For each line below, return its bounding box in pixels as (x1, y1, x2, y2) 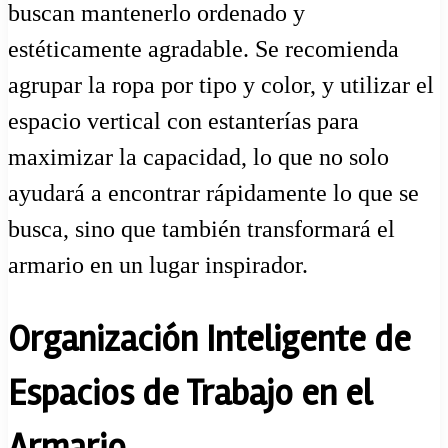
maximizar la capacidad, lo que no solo (8, 143, 389, 170)
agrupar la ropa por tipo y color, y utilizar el (8, 71, 434, 98)
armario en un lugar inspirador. (8, 251, 308, 278)
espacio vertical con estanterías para (8, 107, 359, 134)
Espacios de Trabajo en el (8, 371, 372, 416)
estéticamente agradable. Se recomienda (8, 35, 399, 62)
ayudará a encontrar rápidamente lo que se (8, 179, 419, 206)
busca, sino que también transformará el (8, 215, 395, 242)
